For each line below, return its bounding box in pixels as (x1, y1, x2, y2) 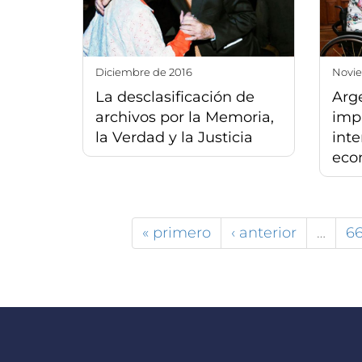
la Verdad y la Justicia (95, 128, 253, 146)
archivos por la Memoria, (95, 107, 274, 126)
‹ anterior (231, 223, 297, 242)
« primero (142, 223, 211, 242)
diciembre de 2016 (104, 65, 192, 78)
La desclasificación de (95, 87, 255, 106)
